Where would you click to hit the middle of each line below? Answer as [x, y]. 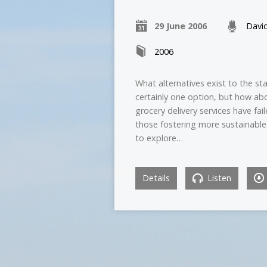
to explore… [159, 138]
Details [156, 178]
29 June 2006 [181, 26]
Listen [218, 178]
